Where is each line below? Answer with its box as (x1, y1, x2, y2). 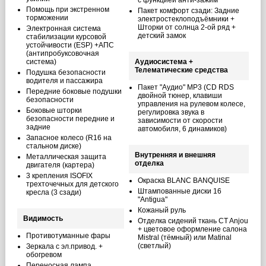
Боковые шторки (26, 106, 82, 115)
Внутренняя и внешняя (134, 151, 216, 159)
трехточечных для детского (26, 180, 119, 188)
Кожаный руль (137, 206, 186, 214)
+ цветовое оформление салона (137, 225, 247, 233)
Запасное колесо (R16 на (26, 134, 112, 142)
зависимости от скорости (137, 116, 223, 125)
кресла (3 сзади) (26, 188, 81, 197)
